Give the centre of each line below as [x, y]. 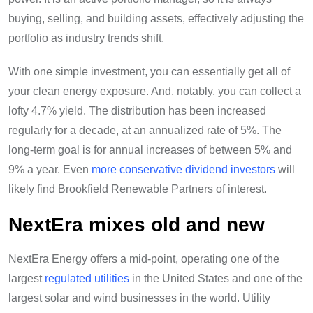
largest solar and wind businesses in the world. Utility [139, 298]
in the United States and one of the [216, 279]
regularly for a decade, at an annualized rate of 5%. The [145, 131]
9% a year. [34, 170]
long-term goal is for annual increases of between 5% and [150, 150]
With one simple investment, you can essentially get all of [149, 72]
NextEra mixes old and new [137, 225]
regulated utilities [87, 279]
